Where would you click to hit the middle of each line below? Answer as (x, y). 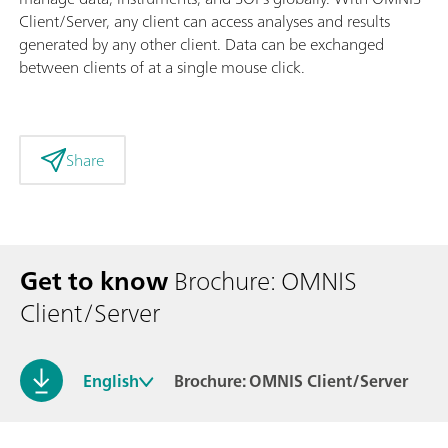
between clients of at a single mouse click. (162, 66)
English (111, 380)
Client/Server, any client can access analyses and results (204, 20)
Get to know (94, 281)
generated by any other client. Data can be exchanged (201, 43)
